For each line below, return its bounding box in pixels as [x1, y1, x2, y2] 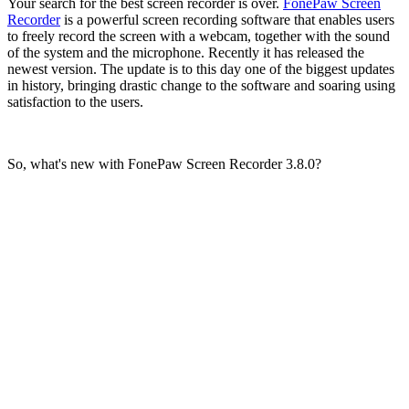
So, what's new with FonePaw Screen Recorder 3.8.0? [7, 155, 321, 172]
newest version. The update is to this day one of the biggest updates [7, 60, 394, 77]
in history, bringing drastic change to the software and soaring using [7, 77, 395, 93]
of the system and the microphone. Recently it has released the [7, 44, 364, 60]
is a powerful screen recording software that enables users [60, 11, 394, 27]
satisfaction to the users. [7, 93, 143, 110]
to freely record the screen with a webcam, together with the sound [7, 27, 390, 44]
